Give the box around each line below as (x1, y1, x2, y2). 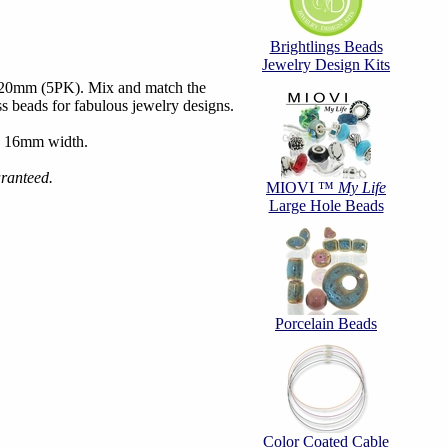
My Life (338, 179, 386, 196)
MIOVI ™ (266, 179, 338, 196)
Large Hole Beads (268, 197, 384, 214)
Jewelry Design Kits (262, 56, 390, 73)
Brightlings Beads (269, 38, 383, 55)
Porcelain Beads (275, 315, 377, 332)
